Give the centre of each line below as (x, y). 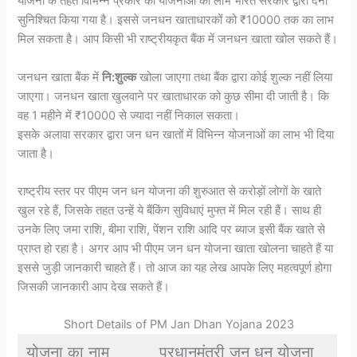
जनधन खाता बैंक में (60, 77)
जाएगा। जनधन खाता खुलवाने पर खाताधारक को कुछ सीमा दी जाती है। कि (174, 96)
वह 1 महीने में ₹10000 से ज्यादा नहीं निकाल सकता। (129, 115)
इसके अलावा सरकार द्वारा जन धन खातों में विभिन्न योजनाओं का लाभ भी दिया (176, 134)
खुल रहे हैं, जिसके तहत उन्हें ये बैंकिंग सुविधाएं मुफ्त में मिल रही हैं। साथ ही (170, 210)
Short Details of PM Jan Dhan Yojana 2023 (178, 325)
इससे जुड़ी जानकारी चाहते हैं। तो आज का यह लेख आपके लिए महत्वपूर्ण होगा (175, 267)
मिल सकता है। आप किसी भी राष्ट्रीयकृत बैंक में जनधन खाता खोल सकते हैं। (178, 39)
